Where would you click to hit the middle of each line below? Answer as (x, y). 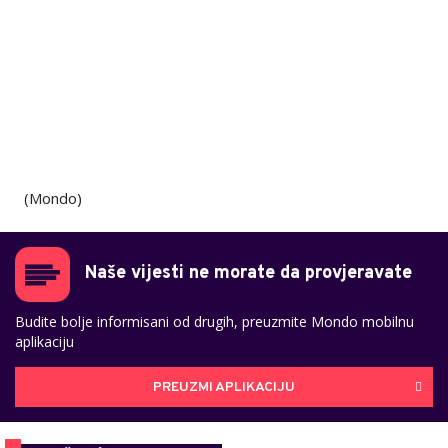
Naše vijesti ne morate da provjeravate (248, 273)
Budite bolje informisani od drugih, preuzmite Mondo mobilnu (214, 321)
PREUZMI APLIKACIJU (224, 387)
